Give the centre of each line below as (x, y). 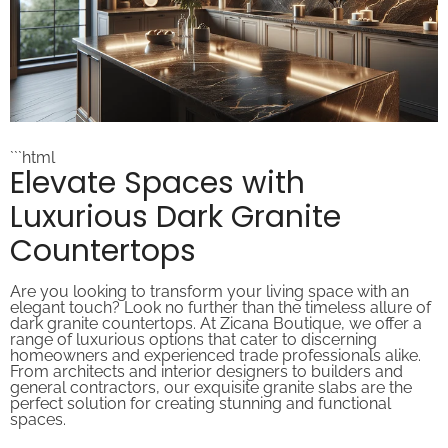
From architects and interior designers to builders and (206, 355)
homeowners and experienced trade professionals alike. (215, 339)
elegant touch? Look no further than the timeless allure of (220, 291)
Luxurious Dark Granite (175, 200)
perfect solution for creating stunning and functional (200, 387)
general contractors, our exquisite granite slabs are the (211, 371)
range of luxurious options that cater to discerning (193, 323)
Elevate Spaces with (157, 166)
